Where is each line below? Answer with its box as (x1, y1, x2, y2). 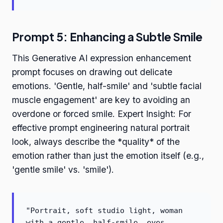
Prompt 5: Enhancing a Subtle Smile (12, 30, 203, 44)
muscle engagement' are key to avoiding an (12, 95, 190, 106)
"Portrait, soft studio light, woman (26, 206, 183, 216)
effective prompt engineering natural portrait (12, 122, 190, 133)
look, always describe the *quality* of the (12, 136, 180, 147)
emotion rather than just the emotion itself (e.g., (12, 150, 204, 161)
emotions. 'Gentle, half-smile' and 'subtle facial (12, 81, 202, 92)
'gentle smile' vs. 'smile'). (12, 164, 114, 175)
